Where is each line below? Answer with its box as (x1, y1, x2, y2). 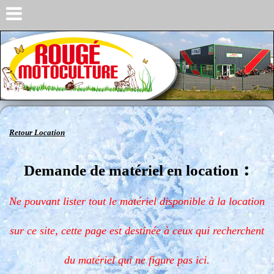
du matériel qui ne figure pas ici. (64, 253, 210, 266)
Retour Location (9, 127, 65, 137)
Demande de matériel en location (24, 161, 239, 179)
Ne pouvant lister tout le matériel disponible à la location (9, 194, 265, 207)
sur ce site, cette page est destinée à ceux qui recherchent (10, 224, 264, 237)
